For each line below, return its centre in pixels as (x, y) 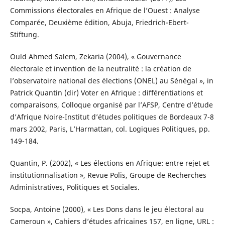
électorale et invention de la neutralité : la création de (100, 69)
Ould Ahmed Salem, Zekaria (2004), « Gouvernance (95, 57)
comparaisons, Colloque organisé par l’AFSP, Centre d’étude (111, 105)
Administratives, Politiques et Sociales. (75, 187)
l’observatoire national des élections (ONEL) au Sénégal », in (111, 81)
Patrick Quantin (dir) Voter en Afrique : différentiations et (106, 93)
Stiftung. (24, 35)
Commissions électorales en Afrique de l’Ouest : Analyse (105, 11)
